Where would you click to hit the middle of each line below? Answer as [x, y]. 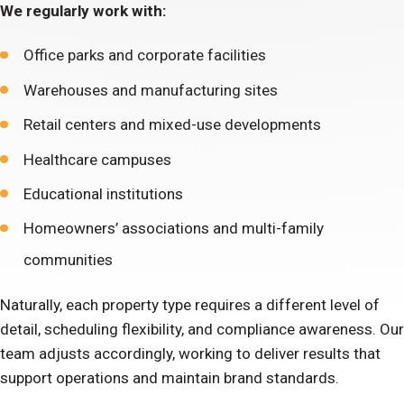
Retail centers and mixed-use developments [174, 125]
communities [69, 260]
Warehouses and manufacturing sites [152, 90]
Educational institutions [105, 194]
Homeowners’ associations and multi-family [173, 229]
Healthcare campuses [99, 159]
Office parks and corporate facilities [146, 55]
